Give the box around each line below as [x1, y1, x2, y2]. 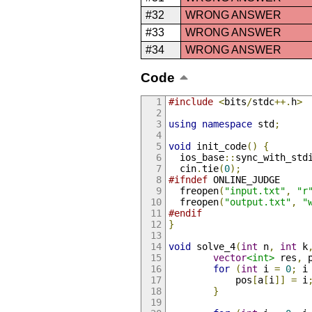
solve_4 [190, 241, 235, 253]
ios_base [168, 152, 224, 164]
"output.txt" [224, 196, 291, 208]
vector [212, 252, 247, 264]
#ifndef [168, 174, 208, 186]
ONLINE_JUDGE [207, 174, 280, 186]
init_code [190, 141, 247, 153]
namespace [201, 118, 252, 130]
